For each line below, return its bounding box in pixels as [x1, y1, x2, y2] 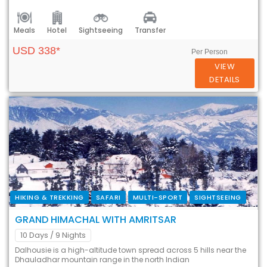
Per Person [191, 47, 228, 56]
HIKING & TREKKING [15, 192, 84, 202]
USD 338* [13, 44, 60, 57]
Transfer [135, 25, 166, 36]
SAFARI [95, 192, 121, 202]
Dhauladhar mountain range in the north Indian [15, 254, 190, 265]
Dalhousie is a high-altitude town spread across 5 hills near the [15, 244, 246, 255]
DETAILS [209, 73, 240, 85]
